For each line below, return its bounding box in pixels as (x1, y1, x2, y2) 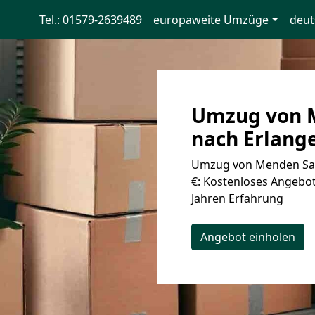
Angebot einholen (200, 229, 295, 245)
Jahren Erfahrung (191, 191, 283, 206)
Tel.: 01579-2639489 (39, 12, 142, 27)
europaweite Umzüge (153, 12, 269, 27)
